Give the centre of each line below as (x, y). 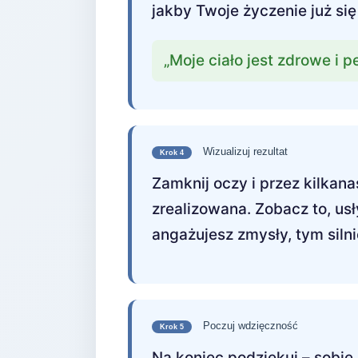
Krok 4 (172, 153)
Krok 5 (172, 327)
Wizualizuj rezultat (244, 151)
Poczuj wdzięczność (249, 326)
